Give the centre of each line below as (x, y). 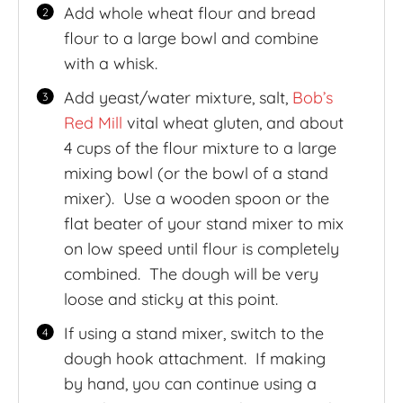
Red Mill (93, 122)
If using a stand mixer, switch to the (193, 333)
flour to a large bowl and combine (191, 38)
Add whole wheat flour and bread (189, 13)
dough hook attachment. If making (194, 358)
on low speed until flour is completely (201, 248)
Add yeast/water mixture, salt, (178, 97)
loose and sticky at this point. (170, 299)
